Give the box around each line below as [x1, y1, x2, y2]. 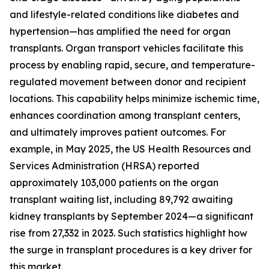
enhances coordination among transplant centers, [10, 109, 240, 122]
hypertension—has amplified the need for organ [10, 25, 231, 38]
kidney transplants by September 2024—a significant [10, 210, 253, 223]
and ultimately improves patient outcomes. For [10, 126, 226, 139]
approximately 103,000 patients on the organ [10, 177, 219, 189]
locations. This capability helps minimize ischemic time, [10, 92, 259, 105]
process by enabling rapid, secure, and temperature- [10, 59, 255, 71]
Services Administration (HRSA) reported [10, 160, 199, 172]
